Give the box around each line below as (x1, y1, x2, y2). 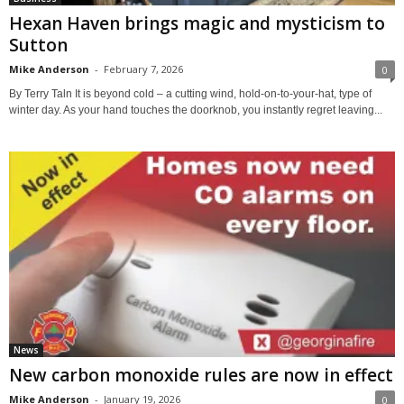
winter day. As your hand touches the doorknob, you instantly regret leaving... (9, 104, 382, 117)
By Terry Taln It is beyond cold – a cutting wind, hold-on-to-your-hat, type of (9, 87, 372, 101)
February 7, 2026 (104, 62, 183, 77)
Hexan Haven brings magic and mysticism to (9, 12, 385, 36)
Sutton (9, 33, 68, 58)
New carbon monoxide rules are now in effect (9, 363, 393, 388)
